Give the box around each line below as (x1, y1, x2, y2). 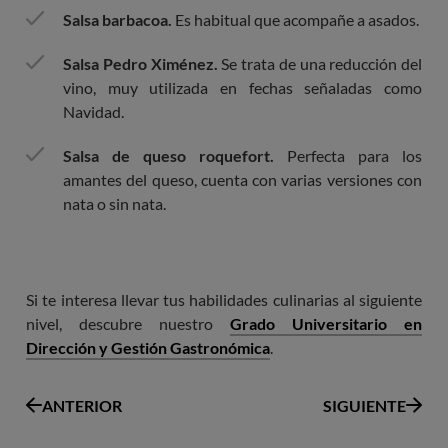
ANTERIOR (42, 396, 122, 416)
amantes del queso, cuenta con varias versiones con (63, 170, 422, 190)
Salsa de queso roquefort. (63, 146, 274, 166)
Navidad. (63, 102, 127, 122)
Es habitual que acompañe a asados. (172, 10, 419, 30)
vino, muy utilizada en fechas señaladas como (63, 78, 422, 98)
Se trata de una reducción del (217, 54, 422, 74)
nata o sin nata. (63, 194, 166, 214)
